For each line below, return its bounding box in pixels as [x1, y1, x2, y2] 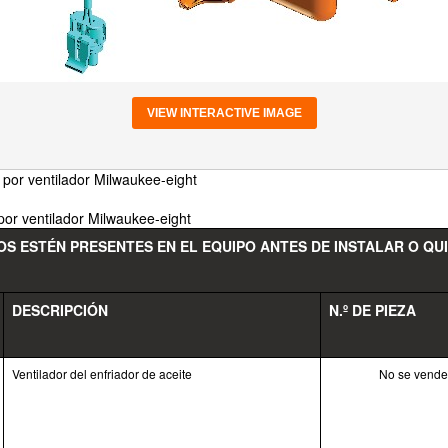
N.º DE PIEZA [329, 300, 416, 320]
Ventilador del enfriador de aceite [12, 365, 192, 382]
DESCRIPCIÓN [12, 300, 108, 320]
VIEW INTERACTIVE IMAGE [146, 106, 302, 120]
